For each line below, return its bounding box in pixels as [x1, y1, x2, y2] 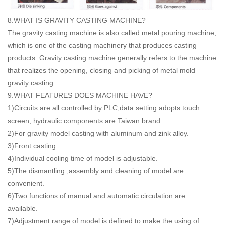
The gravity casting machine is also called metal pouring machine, [8, 29, 216, 37]
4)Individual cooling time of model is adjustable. [8, 154, 158, 163]
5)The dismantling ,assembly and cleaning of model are [8, 167, 184, 175]
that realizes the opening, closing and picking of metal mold [8, 66, 195, 75]
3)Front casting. [8, 142, 58, 150]
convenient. [8, 179, 44, 188]
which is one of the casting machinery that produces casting [8, 41, 197, 50]
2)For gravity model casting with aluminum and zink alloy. [8, 129, 189, 138]
